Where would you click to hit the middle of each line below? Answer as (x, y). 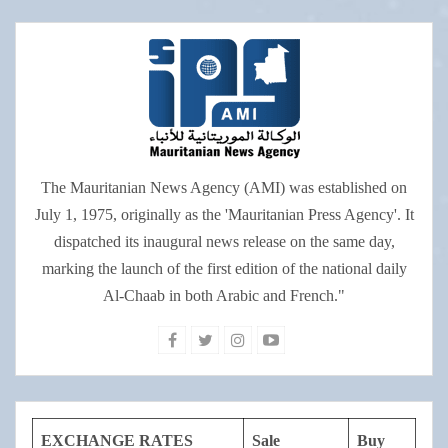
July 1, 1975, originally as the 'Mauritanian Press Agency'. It (224, 215)
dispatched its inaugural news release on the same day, (224, 242)
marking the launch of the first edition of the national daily (224, 269)
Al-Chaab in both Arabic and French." (224, 296)
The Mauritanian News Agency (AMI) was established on (224, 188)
